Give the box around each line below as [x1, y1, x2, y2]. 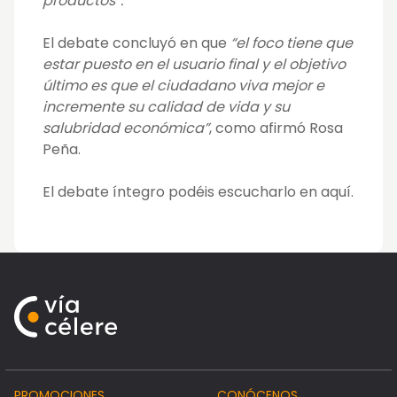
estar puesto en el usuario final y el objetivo [43, 54, 346, 75]
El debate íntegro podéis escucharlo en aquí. [43, 182, 354, 203]
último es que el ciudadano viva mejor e [43, 75, 324, 97]
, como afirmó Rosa [209, 118, 343, 139]
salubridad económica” [43, 118, 209, 139]
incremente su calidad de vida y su [43, 97, 290, 118]
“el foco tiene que [230, 33, 353, 54]
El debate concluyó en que [43, 33, 230, 54]
